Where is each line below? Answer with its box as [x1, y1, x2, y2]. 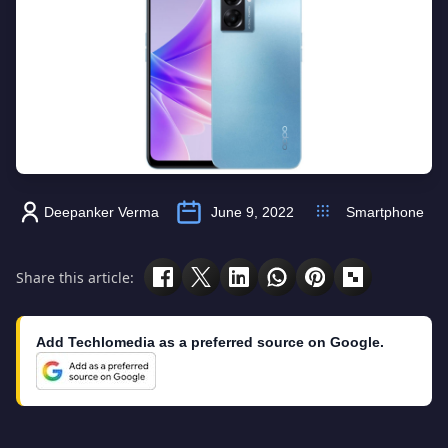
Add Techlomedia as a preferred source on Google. [36, 334, 384, 350]
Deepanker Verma [44, 204, 159, 220]
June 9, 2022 [211, 204, 294, 220]
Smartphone [346, 204, 424, 220]
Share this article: [16, 267, 134, 287]
